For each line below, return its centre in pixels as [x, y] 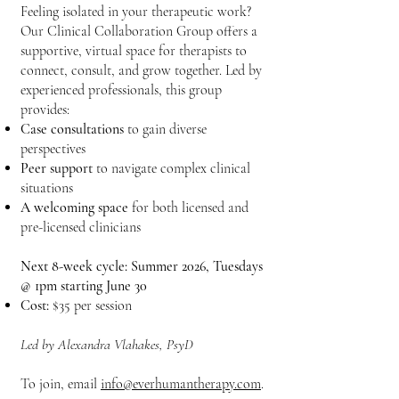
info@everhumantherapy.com [181, 384]
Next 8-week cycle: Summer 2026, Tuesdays [142, 266]
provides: [45, 110]
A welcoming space [76, 208]
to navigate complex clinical [173, 168]
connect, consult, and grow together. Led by [141, 70]
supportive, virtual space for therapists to [134, 51]
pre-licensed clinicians [81, 227]
